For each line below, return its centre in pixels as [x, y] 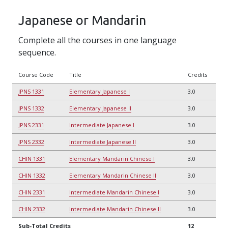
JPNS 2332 [31, 141]
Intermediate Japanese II [103, 141]
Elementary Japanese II [100, 108]
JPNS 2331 [31, 125]
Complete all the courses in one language [97, 40]
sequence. [38, 52]
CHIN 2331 [32, 192]
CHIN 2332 [32, 209]
